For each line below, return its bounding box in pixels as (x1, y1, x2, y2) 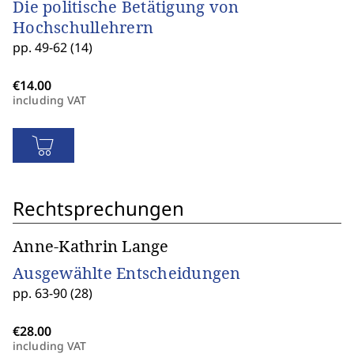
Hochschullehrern (13, 17, 153, 38)
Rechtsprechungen (13, 195, 184, 221)
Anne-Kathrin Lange (13, 235, 169, 257)
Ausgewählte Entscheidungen (13, 262, 241, 284)
